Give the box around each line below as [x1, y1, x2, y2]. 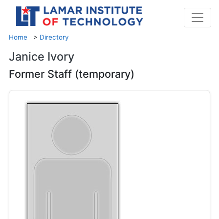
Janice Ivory [9, 49, 74, 64]
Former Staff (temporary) [9, 67, 134, 80]
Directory [40, 33, 69, 41]
